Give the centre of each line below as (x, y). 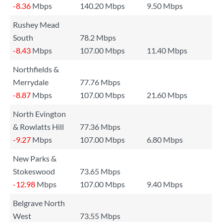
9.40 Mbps (165, 184)
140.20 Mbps (102, 6)
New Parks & (35, 158)
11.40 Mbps (167, 50)
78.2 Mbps (98, 37)
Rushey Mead (36, 25)
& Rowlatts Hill (38, 127)
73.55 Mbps (100, 216)
